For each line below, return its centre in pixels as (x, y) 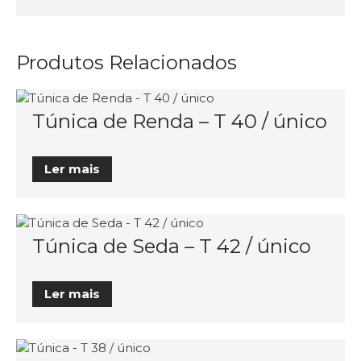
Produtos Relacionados (127, 62)
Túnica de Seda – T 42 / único (172, 246)
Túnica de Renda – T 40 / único (180, 121)
